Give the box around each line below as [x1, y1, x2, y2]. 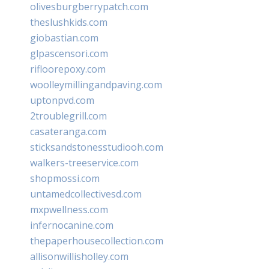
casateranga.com [30, 124, 106, 138]
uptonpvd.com [30, 93, 94, 107]
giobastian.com [30, 31, 98, 44]
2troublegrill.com [30, 109, 107, 122]
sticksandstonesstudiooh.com [30, 140, 163, 154]
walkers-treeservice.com [30, 156, 139, 169]
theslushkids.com [30, 15, 107, 29]
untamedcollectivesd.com [30, 187, 142, 201]
